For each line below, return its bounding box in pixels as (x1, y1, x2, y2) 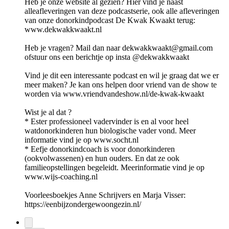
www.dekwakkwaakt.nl (25, 25, 102, 34)
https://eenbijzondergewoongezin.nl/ (25, 200, 141, 209)
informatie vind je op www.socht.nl (25, 135, 139, 145)
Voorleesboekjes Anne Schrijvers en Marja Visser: (25, 191, 186, 200)
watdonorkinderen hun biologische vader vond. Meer (25, 126, 196, 135)
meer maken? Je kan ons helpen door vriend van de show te (25, 80, 217, 89)
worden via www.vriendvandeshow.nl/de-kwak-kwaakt (25, 89, 204, 99)
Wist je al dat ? (25, 108, 72, 117)
